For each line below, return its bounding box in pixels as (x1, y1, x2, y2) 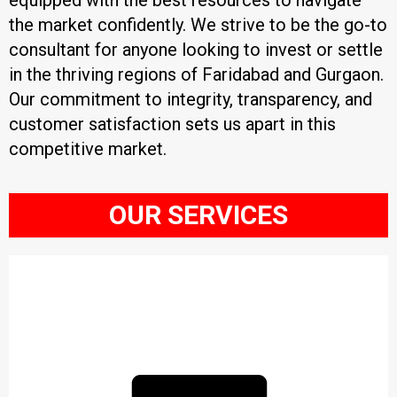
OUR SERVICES (109, 199, 288, 230)
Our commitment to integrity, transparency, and (9, 89, 372, 110)
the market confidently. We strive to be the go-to (9, 14, 387, 35)
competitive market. (9, 138, 167, 160)
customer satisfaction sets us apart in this (9, 113, 336, 135)
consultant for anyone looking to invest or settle (9, 39, 383, 60)
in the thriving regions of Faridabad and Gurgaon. (9, 64, 384, 85)
